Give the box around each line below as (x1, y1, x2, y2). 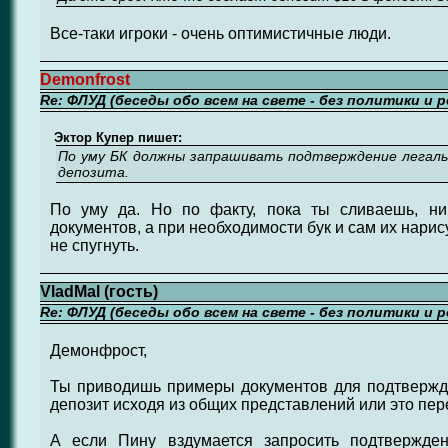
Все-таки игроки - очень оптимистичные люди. (49, 25, 391, 42)
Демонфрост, (49, 342, 147, 359)
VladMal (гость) (39, 283, 158, 300)
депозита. (58, 164, 129, 180)
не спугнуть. (49, 237, 139, 254)
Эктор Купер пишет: (49, 130, 182, 145)
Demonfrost (39, 71, 130, 88)
